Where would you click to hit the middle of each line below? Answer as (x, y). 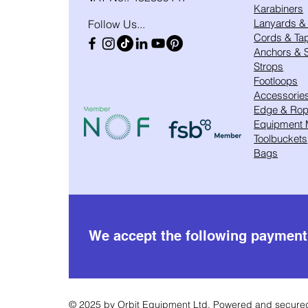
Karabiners (279, 9)
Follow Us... (117, 24)
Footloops (276, 81)
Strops (269, 67)
